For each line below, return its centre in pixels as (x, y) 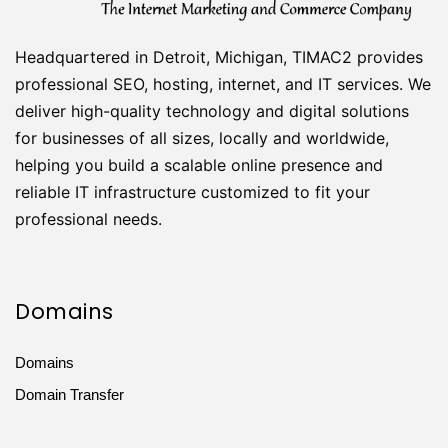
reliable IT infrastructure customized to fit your (192, 191)
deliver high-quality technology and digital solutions (212, 110)
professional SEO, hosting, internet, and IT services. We (223, 83)
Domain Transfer (69, 394)
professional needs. (88, 218)
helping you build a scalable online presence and (199, 164)
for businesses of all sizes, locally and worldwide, (202, 137)
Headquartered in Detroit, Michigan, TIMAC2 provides (219, 56)
